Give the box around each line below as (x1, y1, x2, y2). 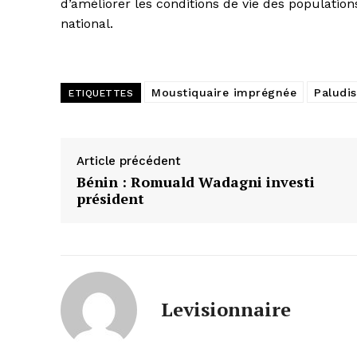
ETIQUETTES (69, 87, 133, 99)
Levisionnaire (161, 296, 291, 322)
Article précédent (76, 153, 181, 168)
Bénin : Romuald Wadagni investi (76, 171, 315, 191)
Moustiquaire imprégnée (151, 85, 296, 99)
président (76, 188, 144, 208)
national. (61, 15, 113, 31)
